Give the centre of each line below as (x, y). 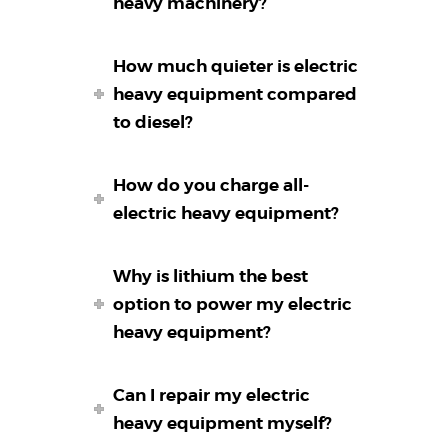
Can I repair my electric (212, 395)
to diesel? (153, 122)
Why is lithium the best (211, 276)
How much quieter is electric (236, 66)
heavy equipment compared (235, 94)
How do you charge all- (211, 185)
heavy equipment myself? (223, 423)
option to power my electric (233, 304)
